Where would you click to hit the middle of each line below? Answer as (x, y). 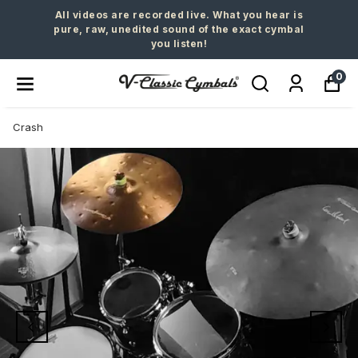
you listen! (179, 44)
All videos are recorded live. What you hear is (179, 15)
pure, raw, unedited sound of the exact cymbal (179, 29)
